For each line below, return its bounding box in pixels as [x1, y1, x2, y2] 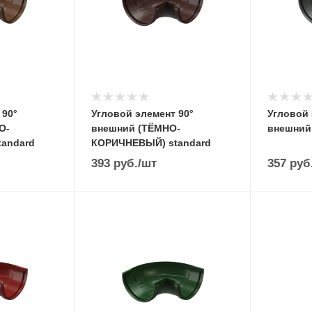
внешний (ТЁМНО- [91, 123, 180, 134]
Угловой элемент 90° [91, 108, 194, 119]
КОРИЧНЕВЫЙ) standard [91, 137, 211, 148]
